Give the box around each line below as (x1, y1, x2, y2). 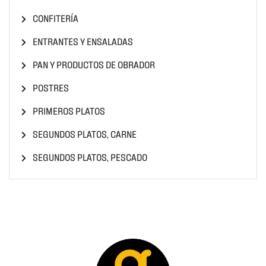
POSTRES (31, 81, 69, 93)
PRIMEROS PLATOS (31, 104, 105, 116)
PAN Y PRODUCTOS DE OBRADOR (31, 58, 155, 70)
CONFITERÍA (31, 12, 78, 24)
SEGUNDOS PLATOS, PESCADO (31, 151, 147, 163)
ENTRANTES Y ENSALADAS (31, 35, 133, 47)
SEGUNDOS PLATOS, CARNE (31, 128, 137, 140)
